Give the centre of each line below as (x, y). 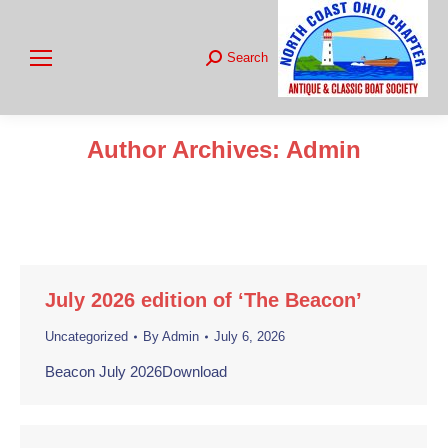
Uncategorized (86, 336)
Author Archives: (186, 149)
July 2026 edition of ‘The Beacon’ (203, 300)
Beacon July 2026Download (136, 371)
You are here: (267, 180)
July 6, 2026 (249, 336)
